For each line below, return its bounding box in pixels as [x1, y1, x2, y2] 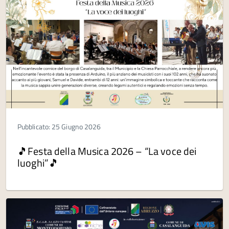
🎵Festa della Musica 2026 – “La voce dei [17, 143, 197, 159]
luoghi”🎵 [17, 155, 59, 171]
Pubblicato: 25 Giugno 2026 [17, 121, 101, 132]
